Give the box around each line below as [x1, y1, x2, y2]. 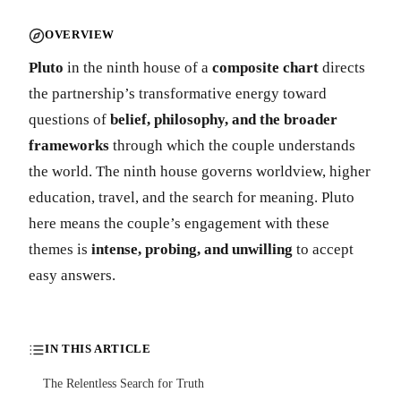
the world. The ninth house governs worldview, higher [29, 162, 371, 180]
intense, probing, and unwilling [91, 240, 293, 258]
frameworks [29, 136, 109, 154]
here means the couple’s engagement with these [29, 214, 329, 232]
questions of [29, 110, 110, 128]
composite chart [212, 58, 319, 76]
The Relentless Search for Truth [43, 375, 204, 390]
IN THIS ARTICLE [45, 343, 151, 356]
